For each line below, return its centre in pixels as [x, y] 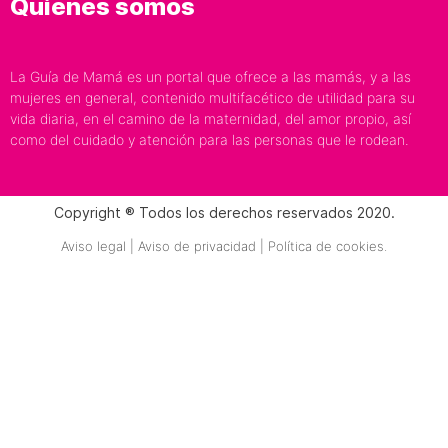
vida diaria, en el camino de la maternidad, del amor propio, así [210, 119]
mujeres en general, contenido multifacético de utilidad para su [212, 98]
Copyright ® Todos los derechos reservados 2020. [224, 212]
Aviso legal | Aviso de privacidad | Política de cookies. [224, 245]
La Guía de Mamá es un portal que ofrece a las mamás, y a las [210, 77]
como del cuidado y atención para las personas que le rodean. [209, 140]
